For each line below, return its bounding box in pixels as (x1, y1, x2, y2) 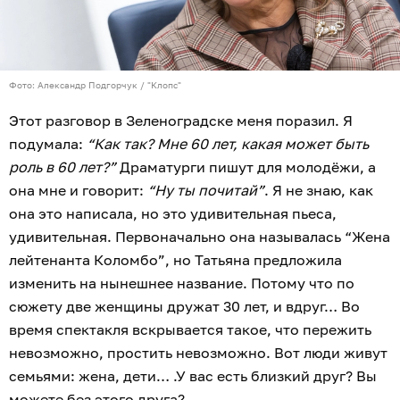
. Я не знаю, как (264, 181, 373, 200)
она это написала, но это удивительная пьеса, (9, 204, 337, 223)
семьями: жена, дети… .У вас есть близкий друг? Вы (9, 367, 377, 386)
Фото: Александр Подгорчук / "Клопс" (9, 79, 181, 91)
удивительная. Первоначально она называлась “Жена (9, 228, 390, 246)
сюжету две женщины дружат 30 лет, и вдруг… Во (9, 297, 360, 316)
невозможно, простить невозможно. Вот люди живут (9, 344, 387, 362)
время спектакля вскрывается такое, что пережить (9, 321, 371, 339)
